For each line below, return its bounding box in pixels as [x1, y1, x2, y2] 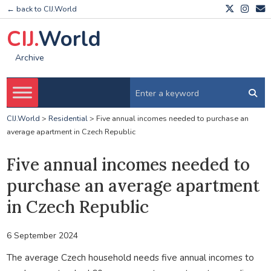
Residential [48, 113, 88, 124]
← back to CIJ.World [6, 4, 77, 15]
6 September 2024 [6, 229, 78, 241]
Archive [15, 52, 44, 64]
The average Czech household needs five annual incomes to [6, 250, 254, 264]
